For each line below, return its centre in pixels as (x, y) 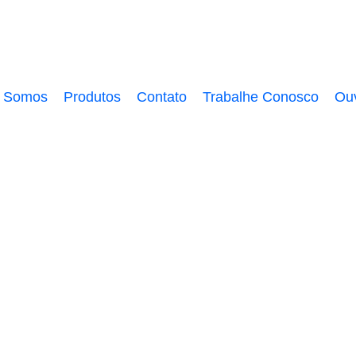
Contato (162, 97)
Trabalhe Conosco (261, 97)
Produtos (92, 97)
